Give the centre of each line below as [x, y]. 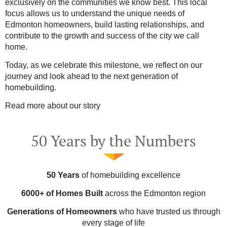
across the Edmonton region [154, 193]
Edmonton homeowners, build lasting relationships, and [105, 25]
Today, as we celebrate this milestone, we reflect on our [104, 65]
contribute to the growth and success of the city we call [102, 36]
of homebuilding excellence [130, 175]
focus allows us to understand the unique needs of [95, 13]
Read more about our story [53, 106]
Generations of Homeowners [62, 212]
